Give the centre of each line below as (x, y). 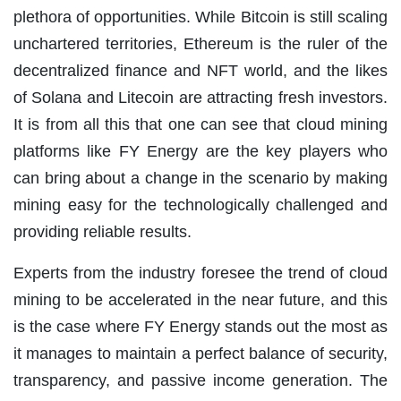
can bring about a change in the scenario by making (200, 178)
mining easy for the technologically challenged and (200, 205)
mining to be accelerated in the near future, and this (200, 299)
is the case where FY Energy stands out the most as (200, 326)
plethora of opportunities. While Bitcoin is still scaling (200, 17)
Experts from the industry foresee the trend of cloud (200, 273)
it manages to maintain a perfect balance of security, (200, 353)
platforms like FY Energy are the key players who (200, 151)
